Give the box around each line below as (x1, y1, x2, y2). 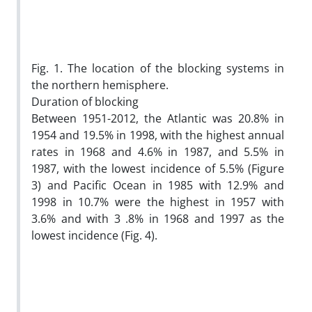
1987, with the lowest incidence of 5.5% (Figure (31, 160, 284, 176)
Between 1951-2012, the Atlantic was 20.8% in (31, 110, 284, 126)
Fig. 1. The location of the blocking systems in (31, 60, 284, 76)
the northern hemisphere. (31, 77, 169, 93)
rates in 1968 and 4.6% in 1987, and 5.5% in (31, 143, 284, 159)
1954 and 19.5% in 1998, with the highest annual (31, 127, 284, 143)
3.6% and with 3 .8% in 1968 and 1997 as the (31, 210, 284, 226)
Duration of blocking (31, 93, 139, 109)
